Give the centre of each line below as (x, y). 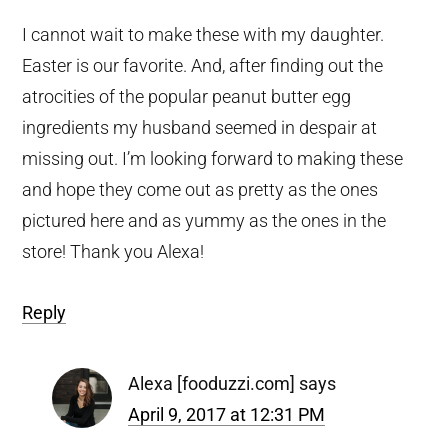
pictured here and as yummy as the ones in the (204, 220)
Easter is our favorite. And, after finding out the (203, 65)
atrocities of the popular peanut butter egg (187, 96)
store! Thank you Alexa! (113, 251)
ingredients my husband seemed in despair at (200, 127)
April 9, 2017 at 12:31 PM (227, 414)
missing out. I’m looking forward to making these (213, 158)
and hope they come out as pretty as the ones (200, 189)
